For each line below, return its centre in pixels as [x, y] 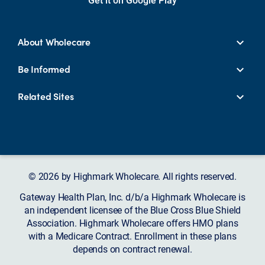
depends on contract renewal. [132, 249]
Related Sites [46, 96]
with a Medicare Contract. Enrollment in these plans [132, 236]
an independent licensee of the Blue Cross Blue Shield [132, 210]
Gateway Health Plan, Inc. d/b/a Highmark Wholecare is [132, 197]
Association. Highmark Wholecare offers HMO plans [132, 223]
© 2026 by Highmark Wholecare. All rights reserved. [132, 176]
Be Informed [44, 69]
